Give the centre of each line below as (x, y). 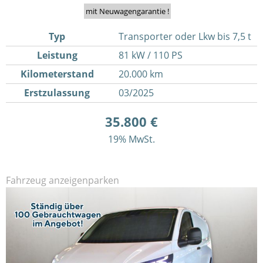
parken (104, 181)
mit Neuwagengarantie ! (127, 11)
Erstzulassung (57, 93)
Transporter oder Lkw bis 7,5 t (185, 37)
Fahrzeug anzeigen (47, 181)
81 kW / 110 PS (150, 55)
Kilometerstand (57, 74)
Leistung (57, 55)
